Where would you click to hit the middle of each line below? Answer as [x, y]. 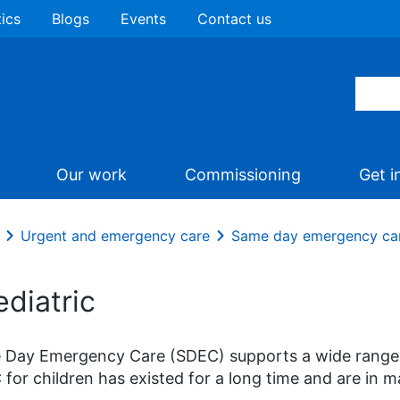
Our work [92, 175]
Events [143, 19]
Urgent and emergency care [115, 236]
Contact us [234, 19]
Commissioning [243, 175]
